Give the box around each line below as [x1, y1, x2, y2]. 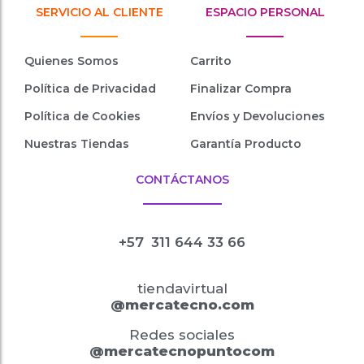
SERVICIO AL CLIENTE [35, 4, 163, 19]
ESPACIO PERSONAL [205, 4, 325, 19]
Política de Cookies [24, 108, 141, 123]
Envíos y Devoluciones [190, 108, 325, 123]
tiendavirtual [136, 279, 227, 297]
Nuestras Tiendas [24, 136, 129, 151]
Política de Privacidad [24, 80, 156, 96]
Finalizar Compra [190, 80, 292, 96]
